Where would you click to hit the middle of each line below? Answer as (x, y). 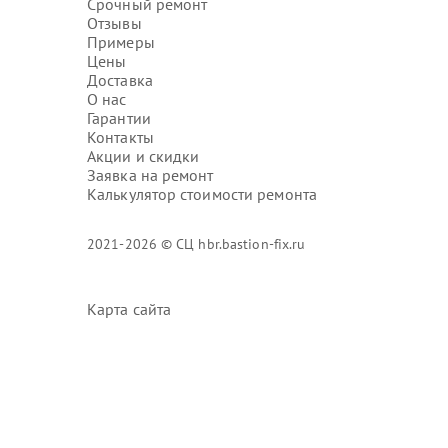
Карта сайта (129, 309)
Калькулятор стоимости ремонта (202, 194)
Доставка (120, 80)
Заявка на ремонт (150, 175)
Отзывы (114, 23)
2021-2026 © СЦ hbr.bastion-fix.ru (196, 244)
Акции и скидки (143, 156)
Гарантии (119, 118)
